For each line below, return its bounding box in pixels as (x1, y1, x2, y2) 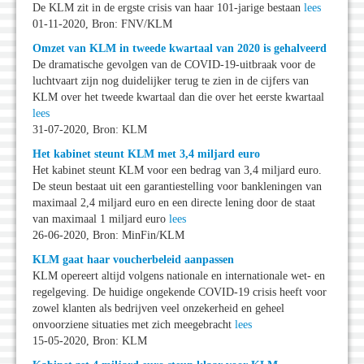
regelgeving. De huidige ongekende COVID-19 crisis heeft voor (32, 286, 327, 299)
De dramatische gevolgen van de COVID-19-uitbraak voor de (32, 58, 315, 71)
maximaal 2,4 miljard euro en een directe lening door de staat (32, 197, 315, 210)
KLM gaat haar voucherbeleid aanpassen (32, 253, 234, 266)
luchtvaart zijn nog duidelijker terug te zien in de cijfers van (32, 75, 309, 88)
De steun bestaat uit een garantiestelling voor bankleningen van (32, 180, 322, 193)
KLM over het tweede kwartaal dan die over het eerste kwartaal (32, 91, 324, 104)
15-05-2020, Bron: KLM (32, 335, 147, 348)
